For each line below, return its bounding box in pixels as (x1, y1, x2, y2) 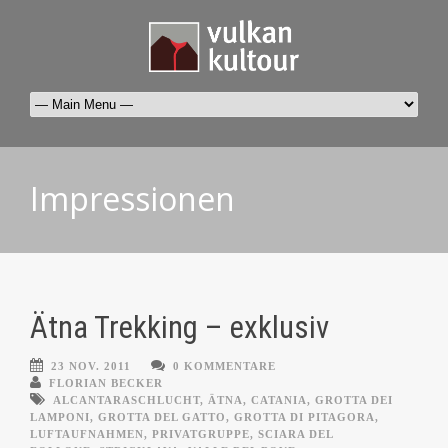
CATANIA (251, 394, 307, 407)
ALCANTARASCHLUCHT (53, 394, 200, 407)
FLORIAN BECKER (49, 377, 163, 390)
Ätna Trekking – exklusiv (30, 309, 329, 347)
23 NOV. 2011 (51, 360, 131, 373)
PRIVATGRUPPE (152, 428, 250, 441)
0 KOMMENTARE (173, 360, 276, 373)
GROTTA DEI (315, 394, 393, 407)
